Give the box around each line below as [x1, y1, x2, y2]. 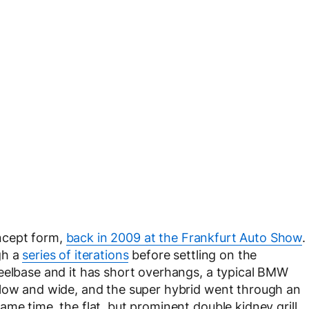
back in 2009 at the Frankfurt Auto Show [66, 230, 303, 246]
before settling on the [128, 248, 257, 263]
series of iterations [22, 248, 129, 263]
